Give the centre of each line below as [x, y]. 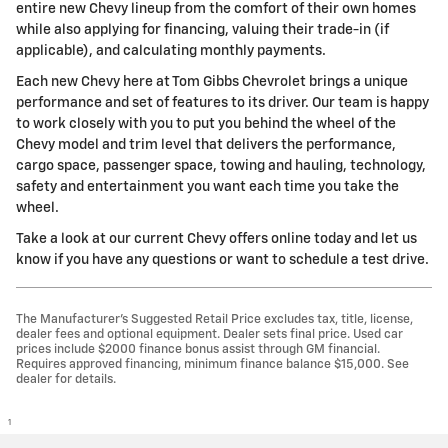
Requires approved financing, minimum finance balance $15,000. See [212, 364]
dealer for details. [66, 379]
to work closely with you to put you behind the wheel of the [206, 123]
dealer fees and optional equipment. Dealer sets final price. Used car [209, 334]
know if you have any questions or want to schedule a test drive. [222, 259]
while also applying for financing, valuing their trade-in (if [202, 29]
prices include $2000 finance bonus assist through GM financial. [198, 349]
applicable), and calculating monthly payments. [171, 50]
